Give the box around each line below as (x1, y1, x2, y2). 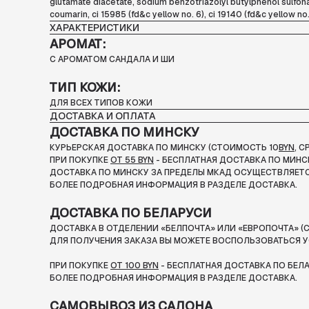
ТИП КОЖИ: (50, 79, 121, 96)
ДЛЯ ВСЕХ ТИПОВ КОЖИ (50, 97, 152, 109)
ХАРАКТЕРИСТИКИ (50, 21, 139, 34)
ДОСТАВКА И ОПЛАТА (50, 110, 156, 123)
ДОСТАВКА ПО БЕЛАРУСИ (50, 205, 212, 221)
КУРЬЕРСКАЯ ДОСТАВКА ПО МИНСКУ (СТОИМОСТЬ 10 (50, 142, 279, 154)
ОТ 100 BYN (110, 260, 159, 272)
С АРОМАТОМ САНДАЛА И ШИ (50, 54, 175, 66)
